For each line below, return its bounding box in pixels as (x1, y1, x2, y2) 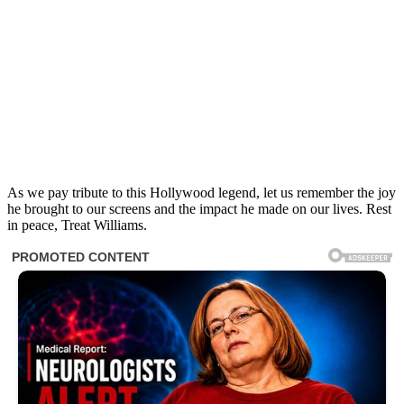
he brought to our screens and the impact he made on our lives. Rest (7, 201, 391, 217)
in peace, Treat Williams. (7, 217, 147, 234)
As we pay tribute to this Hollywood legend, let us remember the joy (7, 185, 396, 201)
